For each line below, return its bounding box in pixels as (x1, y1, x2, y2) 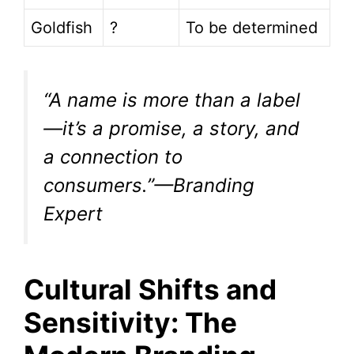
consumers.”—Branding (43, 174, 254, 198)
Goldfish (31, 18, 92, 38)
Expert (43, 202, 103, 226)
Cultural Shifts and (24, 273, 277, 307)
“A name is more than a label (43, 88, 300, 112)
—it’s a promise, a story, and (43, 117, 299, 141)
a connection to (43, 145, 183, 169)
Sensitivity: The (24, 306, 237, 340)
